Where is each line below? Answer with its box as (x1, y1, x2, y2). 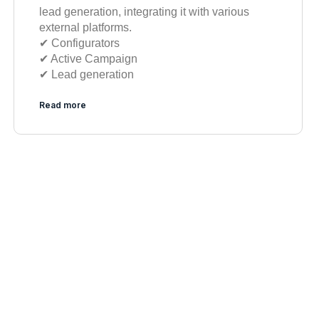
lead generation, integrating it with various (38, 6, 249, 19)
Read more (38, 100, 86, 111)
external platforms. (38, 21, 132, 34)
